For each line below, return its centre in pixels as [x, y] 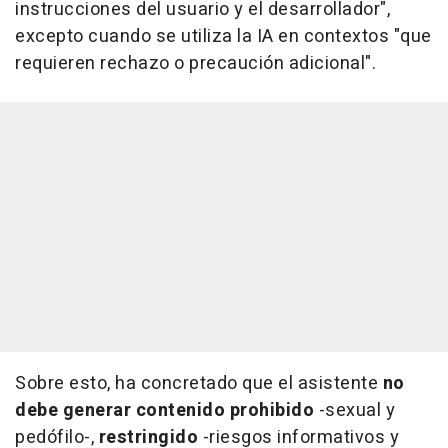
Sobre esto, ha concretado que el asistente [196, 384]
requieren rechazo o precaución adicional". [195, 64]
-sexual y [354, 411]
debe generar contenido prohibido [164, 411]
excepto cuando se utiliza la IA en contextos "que [223, 37]
